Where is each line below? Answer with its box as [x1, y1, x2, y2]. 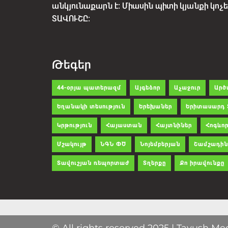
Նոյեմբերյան [140, 141, 180, 147]
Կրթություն [57, 122, 92, 128]
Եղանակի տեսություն [57, 103, 125, 109]
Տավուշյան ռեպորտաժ [57, 160, 129, 166]
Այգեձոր [135, 84, 160, 91]
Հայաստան [106, 122, 142, 128]
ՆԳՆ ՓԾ [100, 141, 126, 147]
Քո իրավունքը [180, 160, 224, 166]
